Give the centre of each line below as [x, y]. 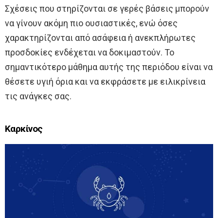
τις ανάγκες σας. [38, 96]
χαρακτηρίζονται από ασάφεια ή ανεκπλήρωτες [100, 37]
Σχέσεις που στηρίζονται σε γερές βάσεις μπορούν [107, 8]
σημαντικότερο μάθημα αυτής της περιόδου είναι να [109, 67]
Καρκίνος [24, 129]
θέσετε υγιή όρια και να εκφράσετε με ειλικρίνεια [105, 81]
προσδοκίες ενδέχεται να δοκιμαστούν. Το [90, 52]
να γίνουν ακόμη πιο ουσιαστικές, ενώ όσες [91, 23]
